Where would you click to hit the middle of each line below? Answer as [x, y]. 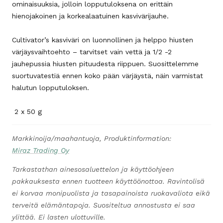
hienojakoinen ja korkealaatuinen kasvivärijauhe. [90, 16]
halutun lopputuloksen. [51, 88]
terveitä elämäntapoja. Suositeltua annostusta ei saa [104, 205]
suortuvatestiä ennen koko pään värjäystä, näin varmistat [108, 76]
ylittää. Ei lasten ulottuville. [59, 217]
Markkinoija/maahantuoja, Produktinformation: [92, 138]
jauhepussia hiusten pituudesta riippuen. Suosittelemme [105, 64]
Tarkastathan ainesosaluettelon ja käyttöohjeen [93, 169]
